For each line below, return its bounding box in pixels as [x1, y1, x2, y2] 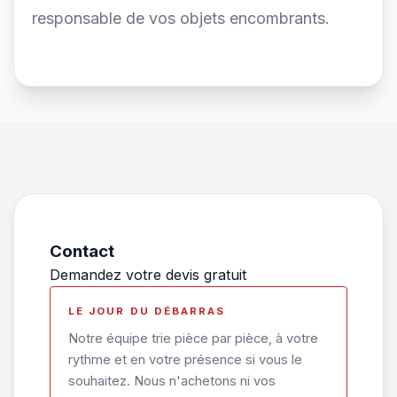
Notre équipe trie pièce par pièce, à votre [68, 331, 318, 346]
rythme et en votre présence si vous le [68, 352, 302, 368]
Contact [50, 241, 114, 261]
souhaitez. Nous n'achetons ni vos [68, 373, 276, 389]
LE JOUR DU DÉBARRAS [68, 305, 226, 317]
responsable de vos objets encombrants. [32, 9, 330, 27]
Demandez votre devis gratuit [50, 266, 246, 284]
